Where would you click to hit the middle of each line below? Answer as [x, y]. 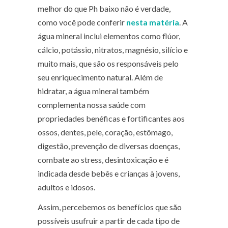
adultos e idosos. [66, 187]
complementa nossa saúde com [92, 104]
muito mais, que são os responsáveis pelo [108, 63]
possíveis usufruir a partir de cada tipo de [109, 220]
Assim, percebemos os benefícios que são [110, 207]
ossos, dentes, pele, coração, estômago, [105, 132]
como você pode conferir [82, 22]
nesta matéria [153, 22]
